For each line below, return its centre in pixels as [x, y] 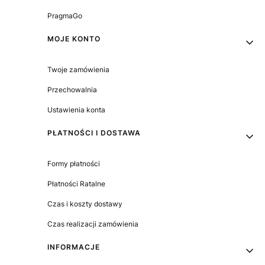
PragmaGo [65, 15]
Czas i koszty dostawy [85, 203]
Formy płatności [74, 163]
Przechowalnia [72, 89]
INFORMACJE [74, 247]
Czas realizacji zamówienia [93, 224]
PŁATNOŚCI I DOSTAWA [94, 132]
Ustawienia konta [76, 109]
